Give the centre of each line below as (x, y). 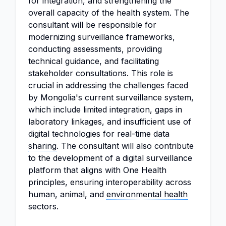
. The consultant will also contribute (125, 146)
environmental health (147, 194)
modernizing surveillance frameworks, (102, 37)
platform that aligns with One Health (97, 170)
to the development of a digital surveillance (110, 158)
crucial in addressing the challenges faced (108, 85)
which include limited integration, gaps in (105, 109)
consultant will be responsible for (92, 25)
